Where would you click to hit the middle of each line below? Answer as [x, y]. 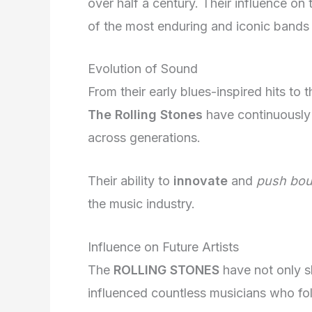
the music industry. [141, 204]
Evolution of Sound [143, 69]
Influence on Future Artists [163, 247]
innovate [201, 181]
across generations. [144, 138]
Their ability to [131, 181]
